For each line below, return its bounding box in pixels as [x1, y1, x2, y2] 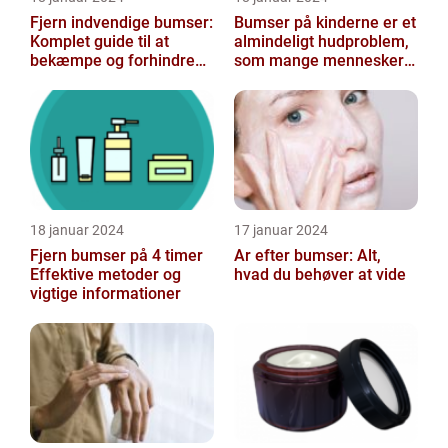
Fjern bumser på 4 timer [30, 246, 203, 265]
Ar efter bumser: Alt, [234, 246, 381, 265]
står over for [234, 70, 323, 89]
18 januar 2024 [30, 222, 124, 238]
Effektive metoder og [30, 265, 181, 284]
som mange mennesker [234, 51, 404, 70]
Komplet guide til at [30, 32, 169, 51]
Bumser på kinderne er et [234, 13, 416, 32]
